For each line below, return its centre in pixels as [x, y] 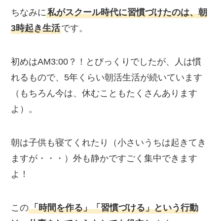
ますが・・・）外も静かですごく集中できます [104, 158]
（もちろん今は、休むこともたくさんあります [104, 93]
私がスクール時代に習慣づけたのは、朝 [128, 13]
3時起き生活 [36, 28]
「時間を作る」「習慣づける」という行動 [114, 207]
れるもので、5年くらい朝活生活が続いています [107, 77]
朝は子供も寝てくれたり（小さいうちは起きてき [109, 142]
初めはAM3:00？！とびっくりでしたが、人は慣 [106, 61]
